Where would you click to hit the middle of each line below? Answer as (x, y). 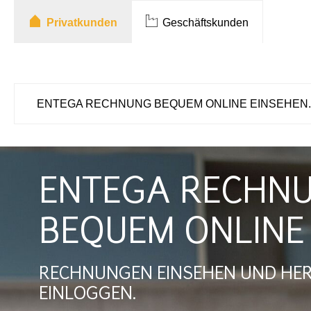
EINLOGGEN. (87, 295)
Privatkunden (81, 23)
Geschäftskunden (204, 23)
